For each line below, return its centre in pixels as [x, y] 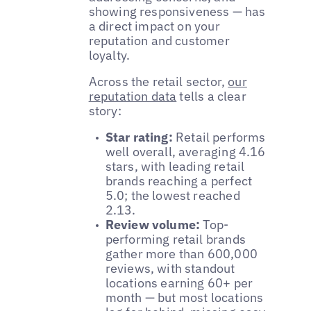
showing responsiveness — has [177, 12]
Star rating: [139, 137]
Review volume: [153, 225]
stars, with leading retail [175, 167]
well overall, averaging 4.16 [185, 152]
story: [105, 111]
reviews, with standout [170, 269]
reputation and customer [159, 41]
